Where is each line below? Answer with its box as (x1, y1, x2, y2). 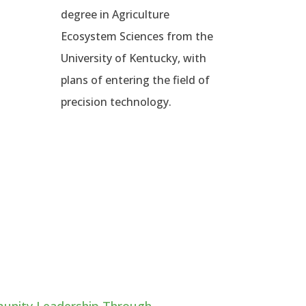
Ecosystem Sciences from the (61, 29, 214, 44)
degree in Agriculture (61, 7, 170, 23)
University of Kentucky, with (61, 51, 207, 66)
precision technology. (61, 94, 172, 110)
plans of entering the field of (61, 72, 210, 88)
